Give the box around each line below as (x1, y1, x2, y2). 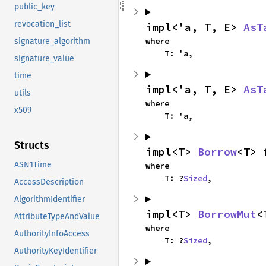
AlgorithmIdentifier (14, 194, 85, 205)
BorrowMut (198, 207, 256, 221)
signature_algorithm (14, 36, 90, 47)
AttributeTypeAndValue (14, 211, 100, 222)
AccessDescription (14, 177, 84, 188)
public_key (14, 2, 55, 12)
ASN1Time (14, 160, 52, 170)
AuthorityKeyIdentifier (14, 246, 97, 256)
